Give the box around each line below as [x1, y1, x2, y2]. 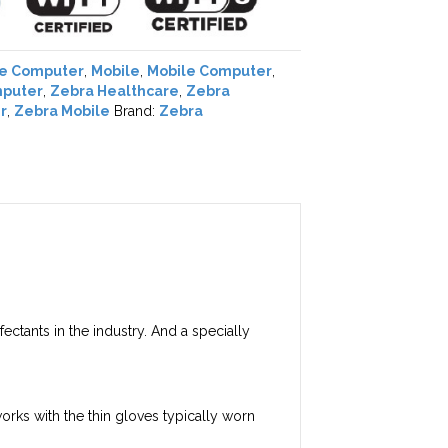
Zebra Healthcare [50, 83, 179, 99]
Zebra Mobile [14, 103, 110, 119]
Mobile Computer [147, 63, 272, 79]
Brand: [114, 103, 159, 119]
